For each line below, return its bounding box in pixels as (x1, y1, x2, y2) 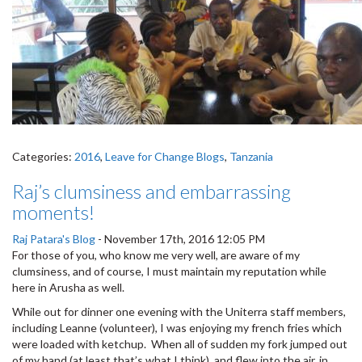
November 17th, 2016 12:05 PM (104, 231, 265, 246)
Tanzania (229, 149, 273, 163)
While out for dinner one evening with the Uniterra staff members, (12, 304, 346, 318)
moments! (12, 200, 95, 224)
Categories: (12, 149, 74, 163)
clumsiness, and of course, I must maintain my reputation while (12, 263, 326, 278)
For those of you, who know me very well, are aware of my (12, 247, 300, 262)
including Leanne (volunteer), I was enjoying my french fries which (12, 320, 342, 335)
